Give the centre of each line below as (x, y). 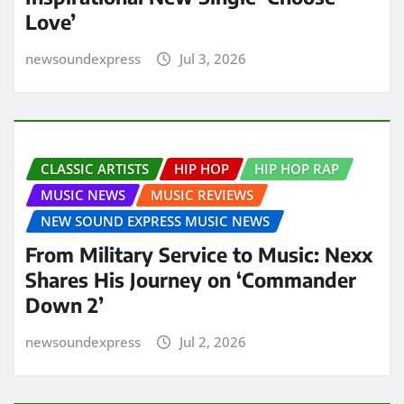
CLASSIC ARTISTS (95, 169)
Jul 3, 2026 (212, 58)
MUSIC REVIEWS (202, 195)
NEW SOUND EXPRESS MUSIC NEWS (155, 221)
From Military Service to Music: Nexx (199, 254)
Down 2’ (64, 304)
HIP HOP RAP (297, 169)
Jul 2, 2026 (212, 341)
